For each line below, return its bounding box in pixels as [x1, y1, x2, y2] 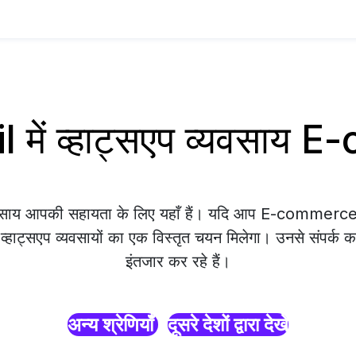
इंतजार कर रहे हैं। [126, 252, 230, 271]
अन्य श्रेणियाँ [68, 313, 158, 336]
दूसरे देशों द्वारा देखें [168, 313, 288, 336]
